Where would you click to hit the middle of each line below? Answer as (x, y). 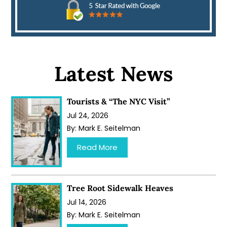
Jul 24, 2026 (88, 115)
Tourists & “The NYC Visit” (119, 101)
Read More (98, 147)
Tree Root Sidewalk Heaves (120, 188)
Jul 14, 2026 (87, 202)
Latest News (113, 73)
